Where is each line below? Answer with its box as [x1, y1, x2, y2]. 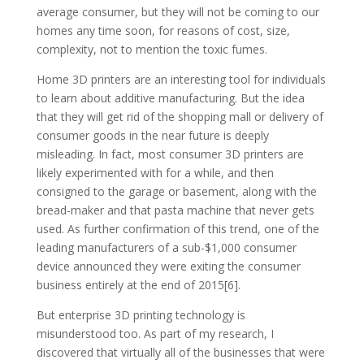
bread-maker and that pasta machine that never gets [36, 201, 314, 218]
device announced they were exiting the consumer [36, 258, 301, 274]
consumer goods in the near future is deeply [36, 127, 269, 143]
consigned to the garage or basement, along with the [36, 183, 317, 199]
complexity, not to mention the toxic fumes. [36, 41, 267, 57]
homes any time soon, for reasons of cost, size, [36, 22, 290, 38]
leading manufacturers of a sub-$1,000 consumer [36, 239, 297, 255]
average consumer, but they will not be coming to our [36, 3, 319, 19]
